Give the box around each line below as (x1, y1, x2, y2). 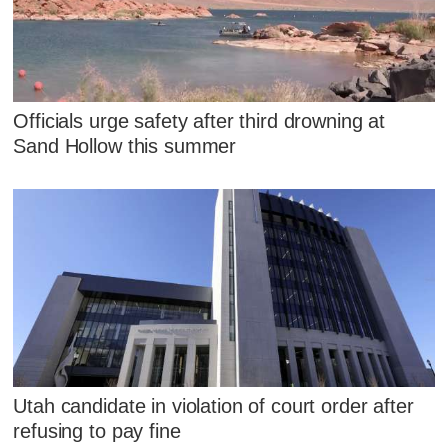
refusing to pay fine (13, 420, 181, 443)
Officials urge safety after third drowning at (13, 110, 386, 133)
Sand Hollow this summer (13, 135, 237, 158)
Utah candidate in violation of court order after (13, 395, 414, 418)
